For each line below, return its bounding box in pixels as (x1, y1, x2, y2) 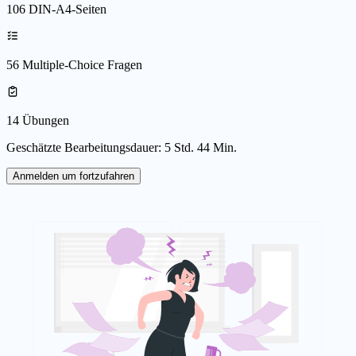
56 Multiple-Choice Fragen (6, 57, 142, 72)
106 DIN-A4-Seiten (6, 2, 106, 16)
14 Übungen (6, 113, 69, 127)
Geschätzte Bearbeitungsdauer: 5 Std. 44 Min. (6, 140, 237, 154)
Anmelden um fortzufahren (13, 169, 134, 182)
